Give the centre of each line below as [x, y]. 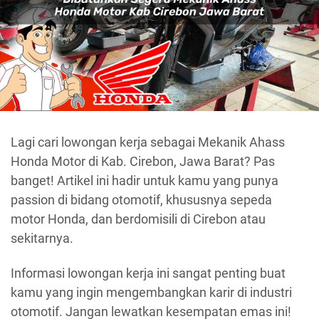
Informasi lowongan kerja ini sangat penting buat [148, 273]
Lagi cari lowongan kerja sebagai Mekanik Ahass [148, 142]
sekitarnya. [42, 238]
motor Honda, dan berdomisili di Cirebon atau [138, 219]
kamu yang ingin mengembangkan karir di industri [151, 293]
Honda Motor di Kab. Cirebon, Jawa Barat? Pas [143, 161]
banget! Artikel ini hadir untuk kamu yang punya [145, 180]
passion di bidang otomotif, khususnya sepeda [141, 199]
